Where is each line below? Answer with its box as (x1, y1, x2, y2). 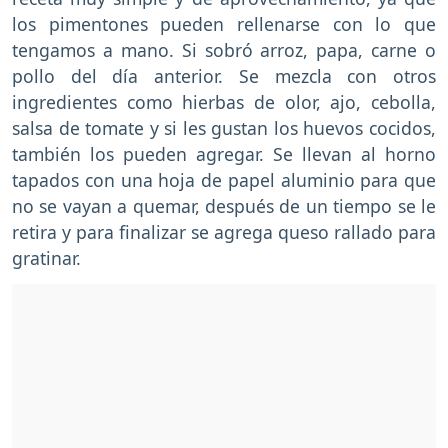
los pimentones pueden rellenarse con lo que (12, 12, 436, 37)
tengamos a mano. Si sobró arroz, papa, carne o (12, 38, 436, 63)
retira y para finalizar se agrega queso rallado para (12, 220, 436, 245)
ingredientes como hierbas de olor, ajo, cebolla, (12, 90, 436, 115)
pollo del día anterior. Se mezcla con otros (12, 64, 436, 89)
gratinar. (12, 246, 81, 271)
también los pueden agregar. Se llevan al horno (12, 142, 436, 167)
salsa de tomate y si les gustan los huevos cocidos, (12, 116, 436, 141)
